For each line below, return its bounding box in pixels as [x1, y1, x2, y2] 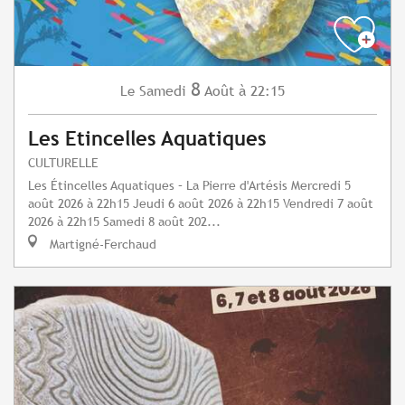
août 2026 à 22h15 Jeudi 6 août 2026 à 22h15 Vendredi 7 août [28, 195, 373, 212]
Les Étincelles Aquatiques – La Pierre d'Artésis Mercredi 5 [28, 177, 351, 193]
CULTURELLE [28, 155, 99, 171]
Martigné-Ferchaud [46, 236, 156, 252]
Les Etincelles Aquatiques [28, 127, 266, 151]
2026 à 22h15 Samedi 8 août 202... [28, 213, 221, 230]
